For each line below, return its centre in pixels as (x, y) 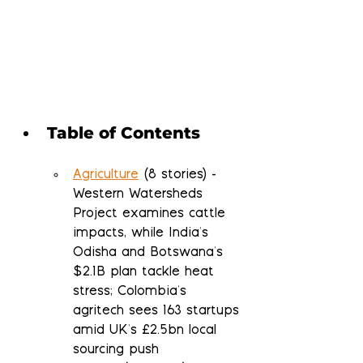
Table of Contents (124, 133)
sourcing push (116, 351)
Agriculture (106, 176)
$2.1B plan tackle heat (146, 273)
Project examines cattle (152, 215)
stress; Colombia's (132, 293)
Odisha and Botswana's (150, 254)
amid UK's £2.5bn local (147, 331)
